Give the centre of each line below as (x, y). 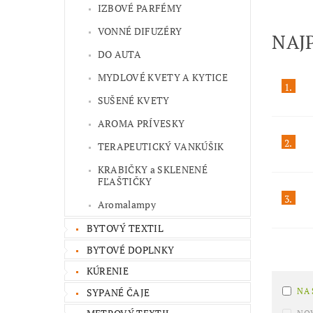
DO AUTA (119, 54)
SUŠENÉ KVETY (133, 101)
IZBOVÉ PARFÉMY (140, 8)
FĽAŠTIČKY (125, 182)
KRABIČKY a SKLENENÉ (152, 170)
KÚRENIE (108, 271)
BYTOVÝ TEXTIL (125, 228)
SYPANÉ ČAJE (118, 292)
